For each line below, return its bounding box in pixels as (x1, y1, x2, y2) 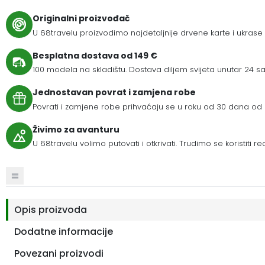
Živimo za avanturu (33, 123, 119, 135)
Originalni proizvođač (33, 12, 130, 25)
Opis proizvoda (14, 202, 87, 216)
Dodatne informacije (14, 224, 113, 238)
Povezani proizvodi (14, 246, 104, 260)
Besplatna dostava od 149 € (33, 49, 157, 62)
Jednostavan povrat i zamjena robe (33, 86, 196, 99)
